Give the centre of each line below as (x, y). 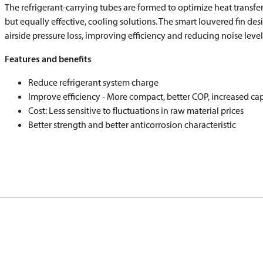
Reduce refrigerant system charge (93, 82)
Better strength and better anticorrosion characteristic (132, 124)
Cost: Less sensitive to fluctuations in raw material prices (136, 110)
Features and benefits (48, 59)
